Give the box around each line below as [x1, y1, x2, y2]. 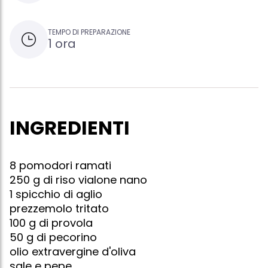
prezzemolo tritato [10, 201, 109, 217]
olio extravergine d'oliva [10, 244, 136, 260]
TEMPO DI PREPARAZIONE [48, 27, 130, 38]
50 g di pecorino [10, 230, 97, 245]
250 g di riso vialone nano [10, 172, 147, 188]
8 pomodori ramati [10, 158, 111, 173]
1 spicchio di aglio [10, 187, 102, 202]
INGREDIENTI [10, 114, 130, 142]
